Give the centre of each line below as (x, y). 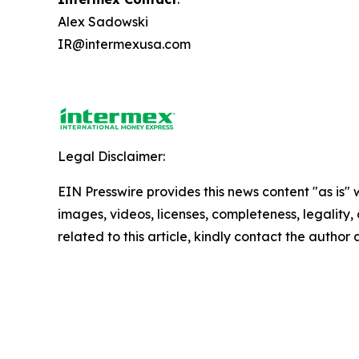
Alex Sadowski (105, 22)
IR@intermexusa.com (126, 44)
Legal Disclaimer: (111, 157)
